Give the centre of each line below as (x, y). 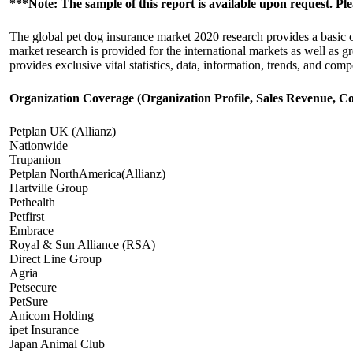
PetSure (29, 301)
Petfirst (27, 216)
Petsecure (33, 287)
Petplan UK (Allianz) (63, 131)
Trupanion (35, 160)
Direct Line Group (56, 259)
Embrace (32, 230)
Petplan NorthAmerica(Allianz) (87, 174)
